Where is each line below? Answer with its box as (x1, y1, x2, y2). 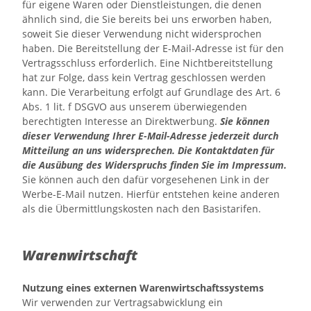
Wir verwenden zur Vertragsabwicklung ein (22, 296, 223, 309)
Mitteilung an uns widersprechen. (22, 144, 175, 157)
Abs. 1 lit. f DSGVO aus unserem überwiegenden (22, 100, 247, 113)
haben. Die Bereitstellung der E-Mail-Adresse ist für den (22, 42, 284, 55)
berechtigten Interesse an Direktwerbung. (22, 115, 220, 128)
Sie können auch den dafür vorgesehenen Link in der (22, 173, 269, 186)
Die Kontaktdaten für (178, 144, 274, 157)
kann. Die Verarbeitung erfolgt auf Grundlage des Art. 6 (22, 85, 280, 99)
